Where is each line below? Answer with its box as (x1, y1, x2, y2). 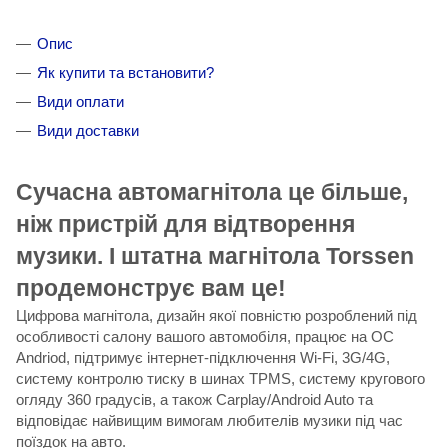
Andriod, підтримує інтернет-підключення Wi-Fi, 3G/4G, (16, 348, 390, 366)
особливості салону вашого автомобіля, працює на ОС (16, 327, 394, 345)
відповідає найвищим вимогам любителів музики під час (16, 411, 403, 429)
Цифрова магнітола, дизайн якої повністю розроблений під (16, 306, 417, 324)
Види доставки (37, 121, 139, 139)
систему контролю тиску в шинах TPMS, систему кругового (16, 369, 425, 387)
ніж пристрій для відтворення (16, 211, 355, 237)
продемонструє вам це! (16, 275, 286, 301)
